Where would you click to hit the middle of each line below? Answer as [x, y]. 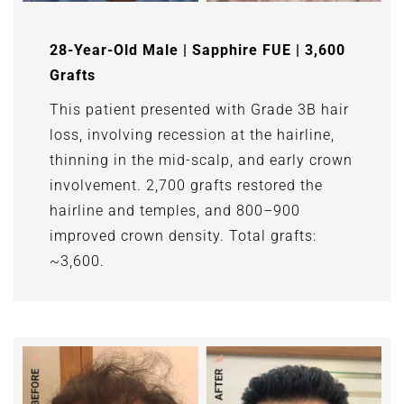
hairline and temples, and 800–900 [175, 210]
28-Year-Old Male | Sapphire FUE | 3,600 [197, 50]
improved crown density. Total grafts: [183, 235]
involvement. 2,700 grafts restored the [186, 185]
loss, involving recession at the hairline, [192, 134]
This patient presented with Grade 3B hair [199, 109]
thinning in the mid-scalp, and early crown [201, 160]
